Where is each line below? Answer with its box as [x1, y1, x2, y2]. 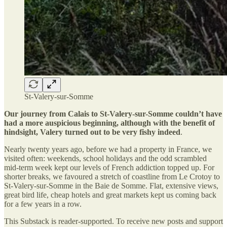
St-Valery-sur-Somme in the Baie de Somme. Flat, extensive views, [4, 181, 218, 190]
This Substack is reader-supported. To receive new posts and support [4, 216, 223, 225]
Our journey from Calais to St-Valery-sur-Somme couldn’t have [4, 109, 222, 118]
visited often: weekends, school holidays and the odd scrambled [4, 154, 207, 163]
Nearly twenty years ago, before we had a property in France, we [4, 144, 212, 154]
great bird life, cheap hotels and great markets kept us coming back [4, 190, 216, 199]
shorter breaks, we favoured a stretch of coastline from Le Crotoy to [4, 172, 220, 181]
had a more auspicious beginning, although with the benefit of [4, 118, 215, 127]
